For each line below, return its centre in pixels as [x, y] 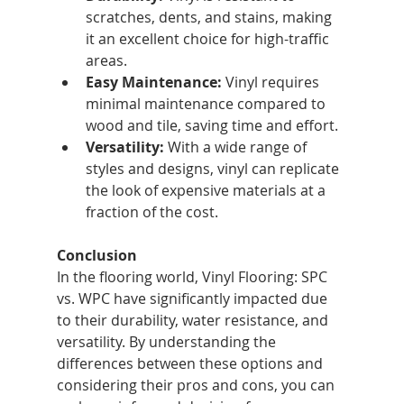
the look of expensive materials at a [207, 191]
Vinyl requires [272, 83]
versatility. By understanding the [168, 342]
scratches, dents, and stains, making [210, 18]
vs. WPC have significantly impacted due [193, 299]
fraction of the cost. [151, 212]
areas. [106, 61]
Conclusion [96, 256]
